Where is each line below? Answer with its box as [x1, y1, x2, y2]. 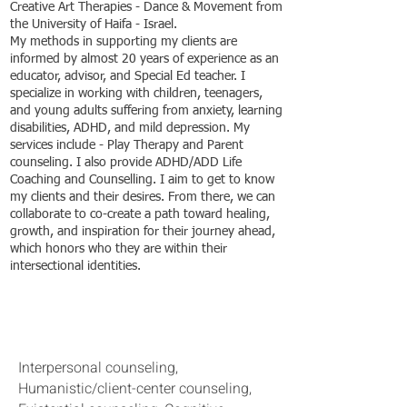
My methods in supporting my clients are [10, 35, 237, 48]
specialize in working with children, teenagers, [10, 87, 263, 100]
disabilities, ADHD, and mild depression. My [10, 122, 250, 134]
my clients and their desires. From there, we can [10, 191, 275, 203]
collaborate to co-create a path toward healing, [10, 208, 270, 221]
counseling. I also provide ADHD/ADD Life [10, 156, 242, 169]
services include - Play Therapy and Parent [10, 139, 243, 152]
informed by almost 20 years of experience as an [10, 53, 279, 65]
